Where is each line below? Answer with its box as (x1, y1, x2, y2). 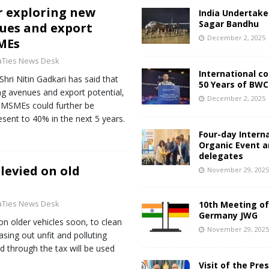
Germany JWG (199, 210, 258, 221)
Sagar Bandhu (199, 18, 259, 29)
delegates (199, 150, 244, 162)
